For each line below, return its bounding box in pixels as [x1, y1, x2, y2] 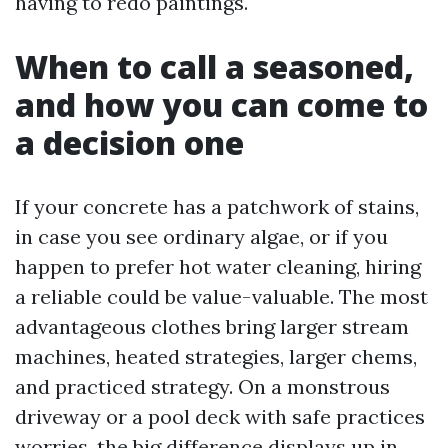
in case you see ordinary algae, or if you [15, 224, 388, 249]
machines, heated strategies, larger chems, [15, 344, 417, 369]
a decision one [15, 121, 244, 164]
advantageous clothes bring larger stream [15, 314, 409, 339]
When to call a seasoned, [15, 45, 414, 88]
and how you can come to [15, 83, 428, 126]
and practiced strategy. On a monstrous [15, 374, 390, 399]
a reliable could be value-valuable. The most [15, 284, 428, 309]
